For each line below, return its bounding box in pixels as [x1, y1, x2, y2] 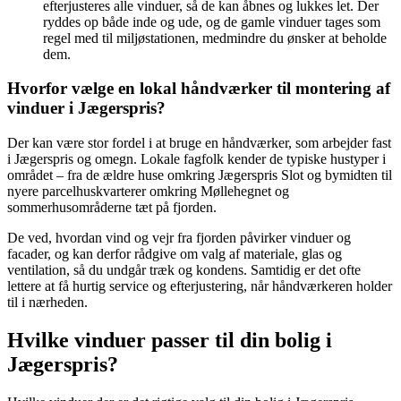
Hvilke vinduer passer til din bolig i [7, 328, 332, 352]
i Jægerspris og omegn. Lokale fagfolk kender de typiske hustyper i [7, 151, 386, 167]
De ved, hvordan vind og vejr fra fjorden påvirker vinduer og [7, 230, 351, 246]
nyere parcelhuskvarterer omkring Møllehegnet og [7, 183, 289, 200]
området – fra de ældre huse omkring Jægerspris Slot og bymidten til [7, 167, 392, 183]
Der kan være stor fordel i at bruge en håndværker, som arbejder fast [7, 135, 391, 151]
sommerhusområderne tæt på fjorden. [7, 200, 217, 216]
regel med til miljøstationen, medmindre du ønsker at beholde [43, 30, 387, 46]
